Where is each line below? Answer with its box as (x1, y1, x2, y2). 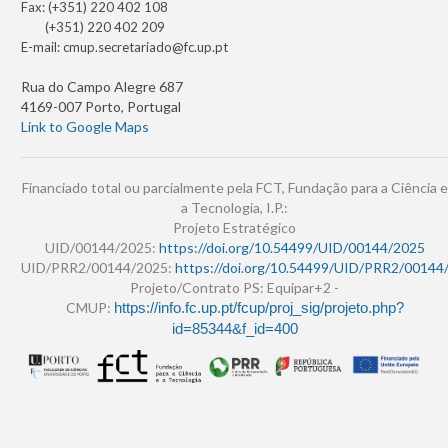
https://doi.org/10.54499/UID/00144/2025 (158, 239, 425, 257)
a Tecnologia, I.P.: (181, 199, 288, 217)
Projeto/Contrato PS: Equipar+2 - (130, 279, 339, 297)
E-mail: (21, 39, 63, 56)
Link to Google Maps (21, 118, 149, 136)
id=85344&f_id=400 (171, 321, 298, 338)
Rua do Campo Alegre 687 (21, 78, 183, 96)
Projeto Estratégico (173, 219, 296, 237)
